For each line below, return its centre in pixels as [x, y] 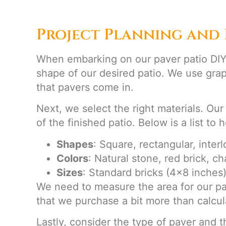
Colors [72, 158]
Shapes [75, 144]
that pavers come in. [85, 87]
